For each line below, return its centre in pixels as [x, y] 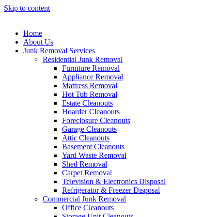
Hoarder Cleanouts [91, 112]
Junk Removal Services [59, 51]
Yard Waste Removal [94, 155]
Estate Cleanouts [87, 103]
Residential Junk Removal [83, 59]
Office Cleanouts [88, 208]
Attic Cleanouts [86, 138]
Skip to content [27, 8]
